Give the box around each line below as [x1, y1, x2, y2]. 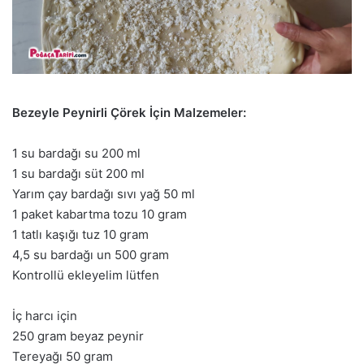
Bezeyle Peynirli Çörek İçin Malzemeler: [12, 104, 246, 120]
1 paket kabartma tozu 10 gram [12, 206, 187, 222]
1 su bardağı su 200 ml [12, 145, 141, 161]
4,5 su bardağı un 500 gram [12, 246, 169, 262]
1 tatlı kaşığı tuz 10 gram [12, 226, 149, 242]
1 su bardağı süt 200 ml [12, 165, 145, 181]
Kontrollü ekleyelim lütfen [12, 266, 159, 283]
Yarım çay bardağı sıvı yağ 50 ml [12, 185, 195, 201]
